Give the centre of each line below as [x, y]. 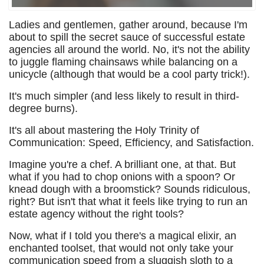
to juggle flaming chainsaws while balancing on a [123, 62]
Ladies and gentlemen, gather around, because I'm [128, 25]
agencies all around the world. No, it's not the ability [129, 49]
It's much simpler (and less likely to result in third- [124, 96]
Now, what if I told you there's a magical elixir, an [123, 236]
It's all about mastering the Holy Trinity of [104, 130]
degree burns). [43, 108]
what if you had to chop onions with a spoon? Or [122, 177]
